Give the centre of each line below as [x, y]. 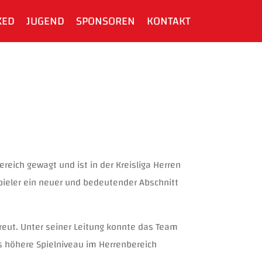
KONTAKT [169, 21]
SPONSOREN [106, 21]
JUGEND [46, 21]
